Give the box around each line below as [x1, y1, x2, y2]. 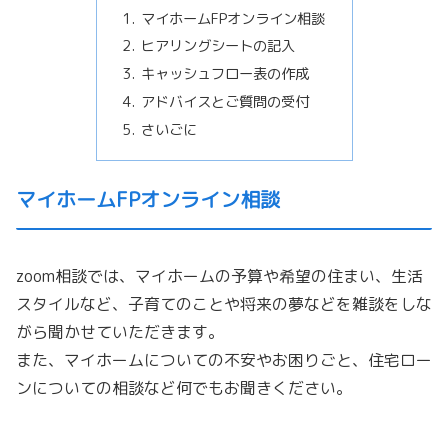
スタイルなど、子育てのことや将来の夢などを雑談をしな [16, 293, 432, 316]
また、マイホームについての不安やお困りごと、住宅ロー [16, 349, 432, 372]
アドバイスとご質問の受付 [141, 92, 310, 113]
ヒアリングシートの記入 [141, 36, 296, 57]
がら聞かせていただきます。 [16, 321, 224, 344]
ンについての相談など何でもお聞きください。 [16, 377, 352, 400]
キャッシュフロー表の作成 [141, 64, 310, 85]
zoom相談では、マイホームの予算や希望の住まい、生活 [16, 265, 423, 288]
